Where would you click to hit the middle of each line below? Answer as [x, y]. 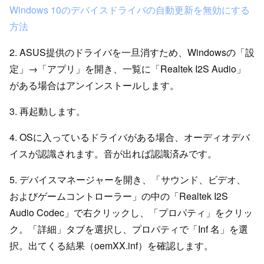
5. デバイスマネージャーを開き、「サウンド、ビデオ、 [128, 179]
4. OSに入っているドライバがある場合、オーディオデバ [130, 137]
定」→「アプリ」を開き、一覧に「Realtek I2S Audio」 [128, 68]
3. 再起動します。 [47, 111]
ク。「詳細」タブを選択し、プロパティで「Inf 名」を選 [129, 229]
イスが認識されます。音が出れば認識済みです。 [113, 153]
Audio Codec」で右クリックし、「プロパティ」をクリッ [131, 212]
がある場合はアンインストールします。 [94, 85]
